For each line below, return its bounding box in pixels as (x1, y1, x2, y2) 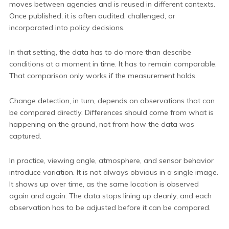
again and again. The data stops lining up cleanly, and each (9, 191, 212, 200)
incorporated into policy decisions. (9, 23, 125, 33)
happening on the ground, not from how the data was (9, 119, 194, 129)
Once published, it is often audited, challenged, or (9, 11, 175, 21)
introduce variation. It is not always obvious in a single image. (9, 167, 218, 177)
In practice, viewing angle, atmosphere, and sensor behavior (9, 155, 214, 165)
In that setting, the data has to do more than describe (9, 48, 191, 57)
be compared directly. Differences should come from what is (9, 107, 214, 117)
